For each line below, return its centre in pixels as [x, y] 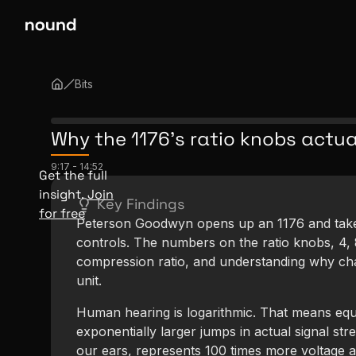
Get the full [73, 175]
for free [62, 213]
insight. [62, 194]
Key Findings [141, 204]
